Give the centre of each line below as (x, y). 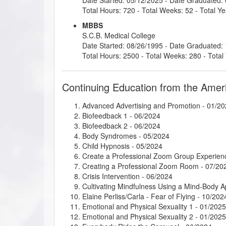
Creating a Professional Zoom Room (140, 166)
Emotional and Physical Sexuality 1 (138, 206)
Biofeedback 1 (105, 115)
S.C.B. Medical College (119, 35)
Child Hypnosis (106, 146)
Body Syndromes (109, 135)
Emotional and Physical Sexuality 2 (138, 216)
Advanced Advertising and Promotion (141, 105)
